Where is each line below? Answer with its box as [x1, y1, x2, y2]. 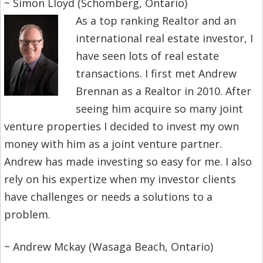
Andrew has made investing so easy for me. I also [4, 154, 252, 169]
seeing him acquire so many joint [75, 102, 243, 116]
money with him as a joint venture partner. [4, 137, 222, 151]
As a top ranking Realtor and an [75, 14, 236, 28]
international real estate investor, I [75, 31, 253, 46]
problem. [4, 207, 50, 222]
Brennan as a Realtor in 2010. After [75, 84, 251, 99]
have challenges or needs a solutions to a [4, 190, 213, 204]
